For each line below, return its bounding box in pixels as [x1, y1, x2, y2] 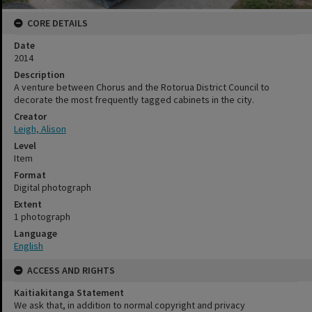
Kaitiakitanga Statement [14, 286, 124, 299]
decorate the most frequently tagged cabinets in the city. [14, 93, 254, 107]
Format [14, 169, 46, 182]
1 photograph [14, 210, 70, 224]
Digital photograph [14, 181, 91, 194]
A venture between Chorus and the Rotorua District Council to [14, 81, 270, 94]
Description [14, 68, 65, 81]
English [14, 240, 43, 253]
